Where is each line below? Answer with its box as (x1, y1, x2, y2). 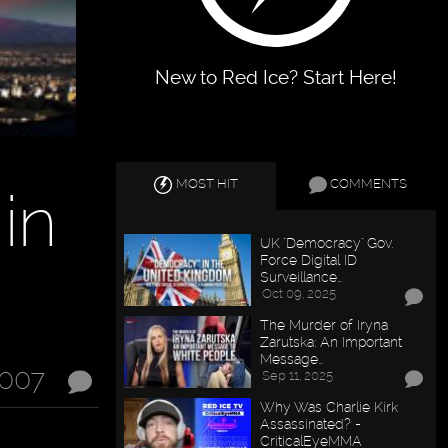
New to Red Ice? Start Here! (155, 66, 398, 89)
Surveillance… (260, 268, 343, 286)
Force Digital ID (260, 251, 358, 269)
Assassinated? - (260, 415, 362, 432)
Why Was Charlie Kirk (260, 398, 399, 415)
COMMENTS (329, 176, 407, 192)
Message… (260, 350, 324, 368)
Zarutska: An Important (260, 333, 403, 351)
